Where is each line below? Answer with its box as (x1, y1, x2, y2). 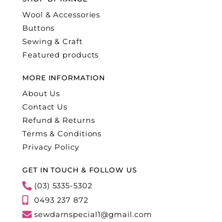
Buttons (22, 23, 55, 33)
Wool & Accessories (22, 10, 101, 20)
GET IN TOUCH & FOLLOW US (22, 166, 137, 175)
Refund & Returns (22, 115, 95, 125)
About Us (22, 89, 60, 99)
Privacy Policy (22, 142, 79, 152)
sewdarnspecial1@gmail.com (34, 210, 152, 220)
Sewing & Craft (22, 37, 83, 47)
